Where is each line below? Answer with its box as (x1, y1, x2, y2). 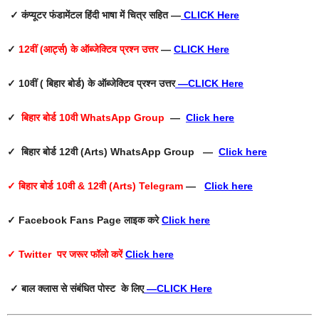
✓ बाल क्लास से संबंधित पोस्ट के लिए (7, 283, 144, 295)
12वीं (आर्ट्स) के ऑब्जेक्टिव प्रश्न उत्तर (19, 43, 158, 56)
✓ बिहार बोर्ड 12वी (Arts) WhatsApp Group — (7, 146, 219, 158)
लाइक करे (124, 214, 162, 226)
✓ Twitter (7, 249, 51, 261)
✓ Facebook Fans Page (7, 214, 121, 226)
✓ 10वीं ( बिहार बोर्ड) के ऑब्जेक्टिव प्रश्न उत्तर (7, 78, 175, 90)
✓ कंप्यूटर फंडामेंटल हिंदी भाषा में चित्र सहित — (7, 9, 181, 21)
